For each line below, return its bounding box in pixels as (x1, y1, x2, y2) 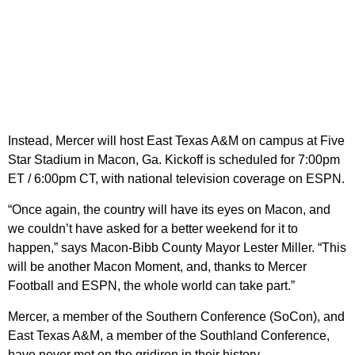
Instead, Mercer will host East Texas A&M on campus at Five (8, 134, 345, 148)
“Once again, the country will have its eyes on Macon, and (8, 203, 330, 217)
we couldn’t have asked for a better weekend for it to (8, 222, 298, 236)
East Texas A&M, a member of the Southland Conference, (8, 329, 330, 343)
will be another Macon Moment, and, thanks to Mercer (8, 260, 307, 274)
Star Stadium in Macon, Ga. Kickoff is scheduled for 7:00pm (8, 153, 340, 167)
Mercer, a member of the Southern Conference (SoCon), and (8, 310, 345, 324)
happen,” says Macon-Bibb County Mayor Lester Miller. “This (8, 241, 346, 255)
